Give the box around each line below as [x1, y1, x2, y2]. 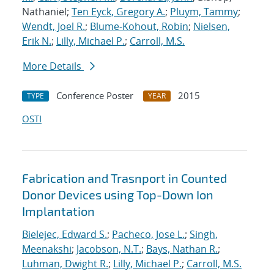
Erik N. [22, 34, 51, 48]
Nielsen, [193, 20, 230, 34]
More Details [23, 59, 84, 73]
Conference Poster [56, 89, 133, 102]
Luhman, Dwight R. [22, 257, 108, 271]
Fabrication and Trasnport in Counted [22, 171, 227, 186]
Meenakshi [22, 242, 72, 256]
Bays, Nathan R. [146, 242, 218, 256]
